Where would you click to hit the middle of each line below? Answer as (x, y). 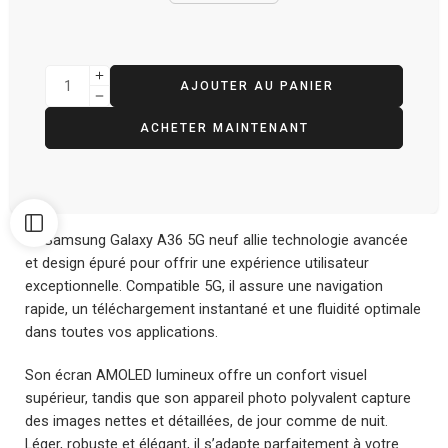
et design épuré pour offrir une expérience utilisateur (197, 263)
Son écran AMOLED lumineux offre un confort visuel (196, 375)
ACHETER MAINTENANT (224, 128)
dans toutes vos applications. (121, 332)
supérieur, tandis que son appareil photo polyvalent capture (218, 398)
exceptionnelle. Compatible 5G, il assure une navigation (204, 286)
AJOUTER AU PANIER (256, 86)
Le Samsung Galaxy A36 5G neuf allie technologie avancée (216, 240)
